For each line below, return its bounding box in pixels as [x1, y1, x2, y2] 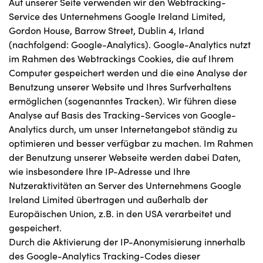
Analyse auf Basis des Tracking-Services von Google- [9, 109, 236, 121]
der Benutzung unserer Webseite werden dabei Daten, [9, 151, 241, 163]
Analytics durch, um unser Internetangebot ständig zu [9, 123, 237, 135]
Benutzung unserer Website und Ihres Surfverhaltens [9, 80, 231, 93]
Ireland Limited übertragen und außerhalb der [9, 193, 208, 205]
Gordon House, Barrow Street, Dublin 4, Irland [9, 24, 204, 36]
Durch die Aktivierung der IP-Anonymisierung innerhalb [9, 235, 245, 248]
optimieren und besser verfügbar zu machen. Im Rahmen [9, 137, 253, 149]
